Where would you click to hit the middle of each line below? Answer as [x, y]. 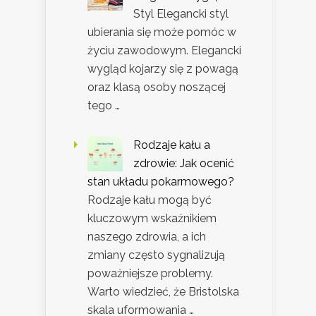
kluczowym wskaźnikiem [152, 219]
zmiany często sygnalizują [156, 255]
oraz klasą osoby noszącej [157, 87]
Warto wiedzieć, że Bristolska [163, 292]
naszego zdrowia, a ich [147, 237]
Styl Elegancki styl [181, 14]
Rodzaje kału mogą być [150, 200]
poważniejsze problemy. [150, 274]
